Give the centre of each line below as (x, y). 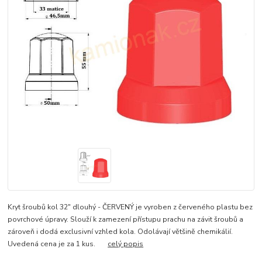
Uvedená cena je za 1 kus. (58, 244)
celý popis (126, 244)
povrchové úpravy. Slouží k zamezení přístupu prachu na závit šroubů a (127, 219)
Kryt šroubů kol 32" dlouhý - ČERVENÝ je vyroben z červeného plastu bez (130, 207)
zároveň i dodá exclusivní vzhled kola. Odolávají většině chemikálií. (120, 231)
